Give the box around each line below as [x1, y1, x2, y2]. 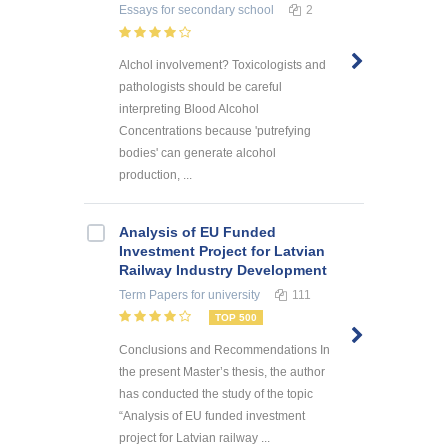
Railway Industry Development [119, 261, 327, 278]
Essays [119, 2, 158, 17]
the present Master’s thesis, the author [119, 364, 325, 379]
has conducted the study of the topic [119, 386, 313, 401]
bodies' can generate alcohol [119, 145, 276, 160]
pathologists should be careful [119, 79, 282, 94]
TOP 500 [215, 311, 257, 323]
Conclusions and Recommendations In [119, 342, 330, 357]
